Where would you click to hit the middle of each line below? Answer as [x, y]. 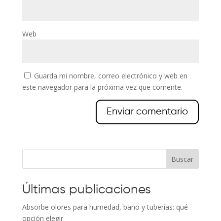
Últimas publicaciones [86, 190]
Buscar [183, 159]
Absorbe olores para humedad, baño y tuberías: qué [105, 207]
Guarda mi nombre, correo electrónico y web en [110, 76]
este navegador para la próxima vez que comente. [102, 87]
